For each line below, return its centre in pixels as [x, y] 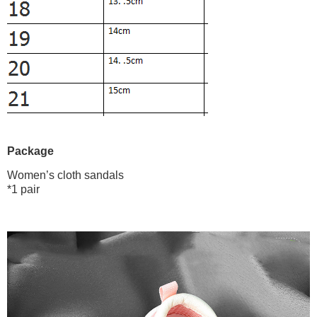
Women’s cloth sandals [65, 175]
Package [30, 151]
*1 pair [23, 190]
